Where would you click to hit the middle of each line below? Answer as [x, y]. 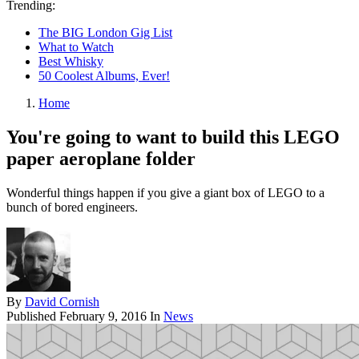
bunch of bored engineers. [72, 207]
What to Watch [76, 47]
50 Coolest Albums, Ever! [104, 76]
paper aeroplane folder [101, 158]
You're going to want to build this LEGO [173, 137]
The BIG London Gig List [105, 32]
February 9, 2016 [103, 316]
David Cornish [62, 301]
